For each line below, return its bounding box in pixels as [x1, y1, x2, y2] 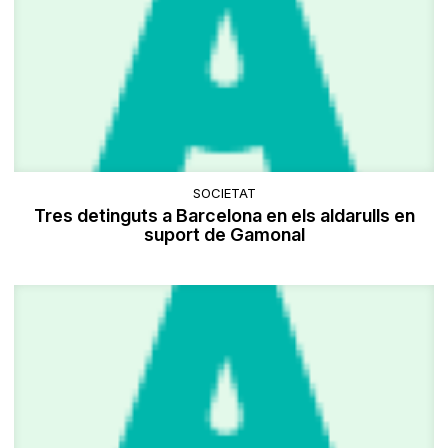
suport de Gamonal [143, 223, 305, 245]
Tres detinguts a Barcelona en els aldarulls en [33, 204, 415, 226]
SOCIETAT [192, 184, 256, 201]
